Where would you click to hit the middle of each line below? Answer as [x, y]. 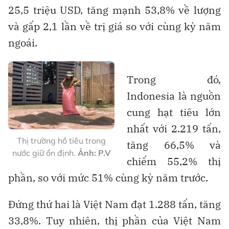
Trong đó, [174, 79]
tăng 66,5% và [174, 145]
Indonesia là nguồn [174, 96]
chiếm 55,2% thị [174, 161]
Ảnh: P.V [94, 153]
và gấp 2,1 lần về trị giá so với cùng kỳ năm [114, 26]
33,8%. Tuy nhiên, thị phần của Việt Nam [114, 220]
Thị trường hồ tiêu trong [61, 141]
